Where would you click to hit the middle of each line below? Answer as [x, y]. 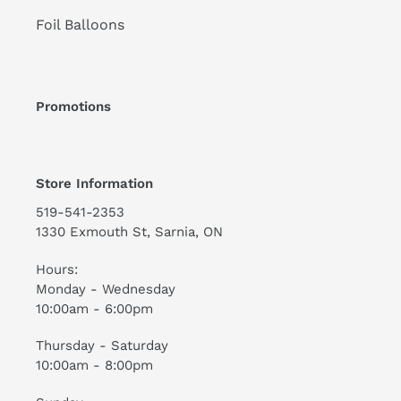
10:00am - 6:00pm [94, 308]
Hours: [57, 269]
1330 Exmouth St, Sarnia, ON [129, 232]
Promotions [73, 107]
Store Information [94, 183]
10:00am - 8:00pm [94, 366]
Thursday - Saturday [102, 346]
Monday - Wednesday [106, 289]
